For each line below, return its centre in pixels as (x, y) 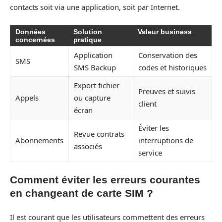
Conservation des (168, 55)
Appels (27, 97)
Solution (88, 31)
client (147, 103)
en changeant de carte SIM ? (82, 193)
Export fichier (97, 85)
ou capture (92, 97)
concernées (35, 39)
